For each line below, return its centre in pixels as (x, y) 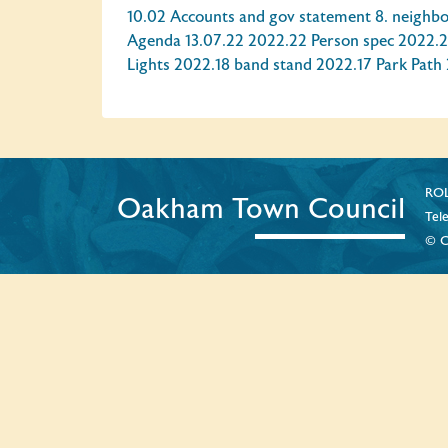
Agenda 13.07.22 (185, 41)
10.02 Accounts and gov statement (249, 17)
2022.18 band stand (243, 65)
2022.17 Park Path (379, 65)
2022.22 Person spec (321, 41)
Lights (148, 65)
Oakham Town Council (261, 209)
